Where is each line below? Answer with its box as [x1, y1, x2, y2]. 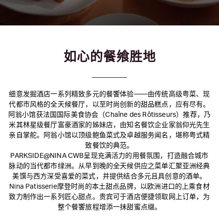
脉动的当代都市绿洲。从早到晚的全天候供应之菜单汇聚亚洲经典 [9, 163, 210, 170]
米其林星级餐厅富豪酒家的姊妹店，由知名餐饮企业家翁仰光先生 [9, 122, 210, 129]
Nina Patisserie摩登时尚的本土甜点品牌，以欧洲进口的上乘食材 [9, 183, 210, 190]
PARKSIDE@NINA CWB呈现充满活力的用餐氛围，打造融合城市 [10, 153, 209, 159]
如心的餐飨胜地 [63, 51, 156, 64]
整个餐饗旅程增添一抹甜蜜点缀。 [57, 204, 162, 211]
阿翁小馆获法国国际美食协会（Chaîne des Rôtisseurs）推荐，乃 [8, 111, 211, 118]
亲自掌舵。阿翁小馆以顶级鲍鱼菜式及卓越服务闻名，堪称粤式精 [9, 132, 210, 139]
